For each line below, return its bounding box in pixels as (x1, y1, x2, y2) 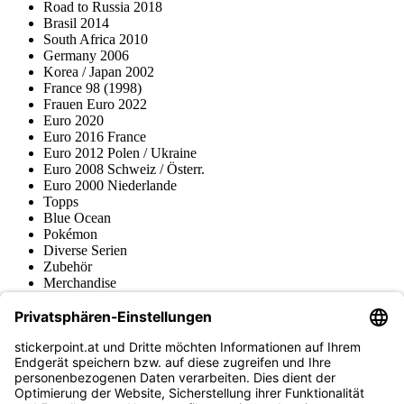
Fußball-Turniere (43, 308, 139, 324)
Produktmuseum (43, 291, 136, 308)
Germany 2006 (43, 48, 129, 64)
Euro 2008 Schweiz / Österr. (43, 161, 205, 178)
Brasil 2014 (43, 15, 109, 32)
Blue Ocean (43, 210, 111, 226)
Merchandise (43, 275, 116, 291)
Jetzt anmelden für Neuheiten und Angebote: (7, 354, 264, 371)
